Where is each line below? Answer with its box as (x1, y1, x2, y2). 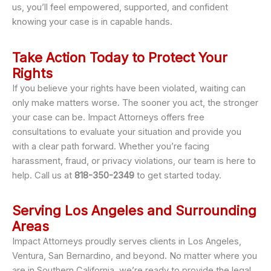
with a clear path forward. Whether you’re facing (12, 140, 209, 152)
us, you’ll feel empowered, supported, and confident (12, 2, 228, 13)
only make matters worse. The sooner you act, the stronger (12, 97, 258, 108)
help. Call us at (12, 169, 74, 181)
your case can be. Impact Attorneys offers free (12, 111, 204, 123)
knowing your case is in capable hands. (12, 16, 172, 28)
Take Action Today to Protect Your (12, 49, 227, 65)
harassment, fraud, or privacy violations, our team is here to (12, 155, 256, 166)
